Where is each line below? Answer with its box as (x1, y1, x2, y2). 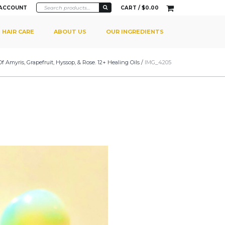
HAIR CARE (2, 28, 34, 35)
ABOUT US (54, 28, 86, 35)
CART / (121, 4, 142, 11)
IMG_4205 (145, 58, 171, 66)
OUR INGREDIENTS (106, 28, 164, 35)
